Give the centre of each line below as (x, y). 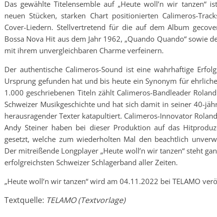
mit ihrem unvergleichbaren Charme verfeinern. (84, 50)
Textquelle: (25, 200)
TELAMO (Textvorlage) (86, 200)
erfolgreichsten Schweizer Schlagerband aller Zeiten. (91, 162)
